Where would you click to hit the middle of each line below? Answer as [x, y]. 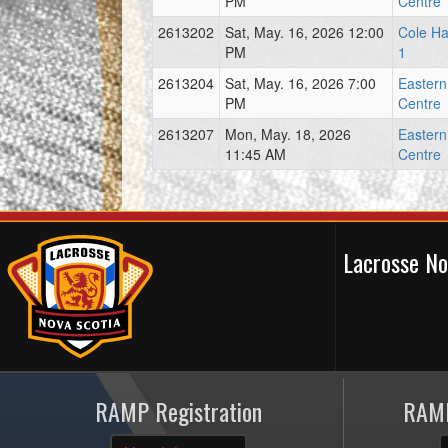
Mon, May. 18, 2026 [288, 134]
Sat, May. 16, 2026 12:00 [304, 32]
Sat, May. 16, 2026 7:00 [300, 83]
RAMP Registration [179, 411]
